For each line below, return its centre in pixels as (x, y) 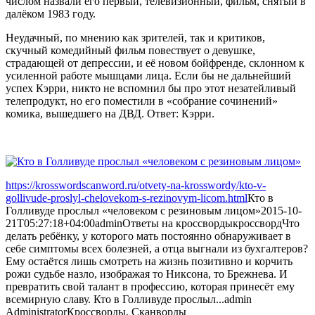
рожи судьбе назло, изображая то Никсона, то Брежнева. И (147, 274)
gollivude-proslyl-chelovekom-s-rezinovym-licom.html (127, 198)
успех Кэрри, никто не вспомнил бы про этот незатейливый (151, 88)
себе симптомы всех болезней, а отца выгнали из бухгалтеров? (157, 248)
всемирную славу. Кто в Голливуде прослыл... (115, 299)
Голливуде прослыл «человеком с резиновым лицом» (133, 210)
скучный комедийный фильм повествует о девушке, (130, 50)
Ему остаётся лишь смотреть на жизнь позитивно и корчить (149, 261)
